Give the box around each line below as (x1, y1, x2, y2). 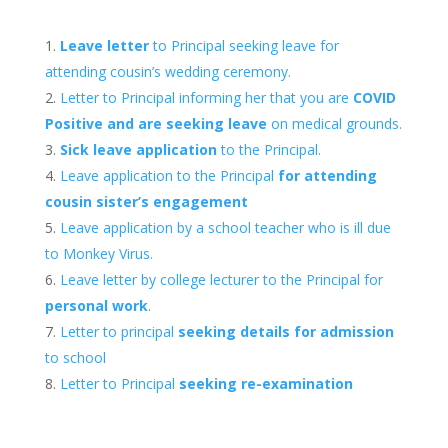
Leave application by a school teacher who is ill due (59, 218, 391, 238)
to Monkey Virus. (44, 244, 153, 264)
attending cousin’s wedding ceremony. (44, 62, 291, 82)
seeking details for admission (177, 322, 394, 342)
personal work (44, 296, 148, 316)
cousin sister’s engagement (44, 192, 252, 212)
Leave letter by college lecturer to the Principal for (59, 270, 383, 290)
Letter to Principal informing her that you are (59, 88, 353, 108)
